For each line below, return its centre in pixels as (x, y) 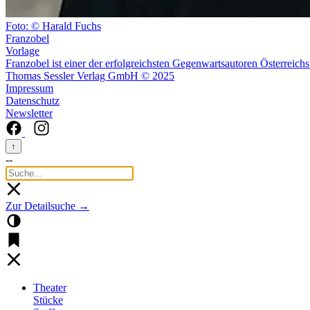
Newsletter (29, 113)
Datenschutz (33, 100)
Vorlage (22, 51)
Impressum (29, 88)
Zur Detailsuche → (47, 206)
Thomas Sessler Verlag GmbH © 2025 (90, 75)
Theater (50, 287)
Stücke (48, 300)
